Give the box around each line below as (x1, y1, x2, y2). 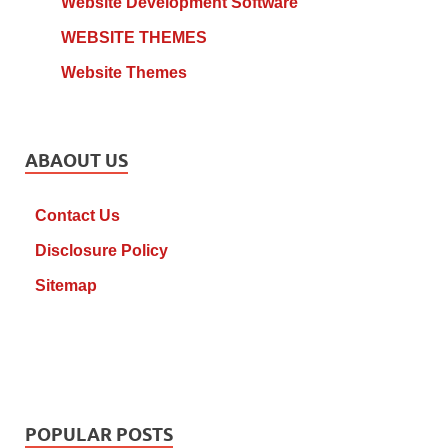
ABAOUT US (25, 149, 128, 171)
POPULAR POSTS (25, 423, 173, 445)
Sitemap (35, 276, 97, 294)
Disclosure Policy (35, 241, 168, 259)
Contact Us (35, 206, 120, 224)
